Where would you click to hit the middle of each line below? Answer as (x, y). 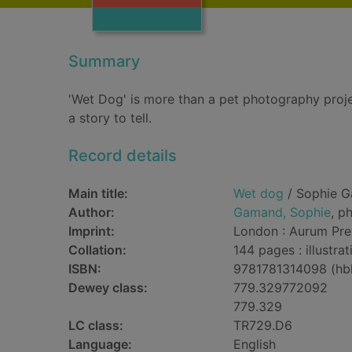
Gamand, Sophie (282, 212)
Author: (92, 212)
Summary (104, 61)
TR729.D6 (263, 325)
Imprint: (92, 231)
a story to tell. (110, 118)
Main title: (98, 193)
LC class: (96, 325)
